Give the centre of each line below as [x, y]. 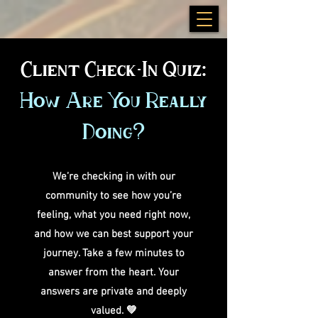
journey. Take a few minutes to [114, 253]
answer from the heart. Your [114, 273]
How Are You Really [114, 100]
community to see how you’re [114, 196]
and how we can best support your [114, 234]
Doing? [114, 131]
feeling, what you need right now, [114, 215]
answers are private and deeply [114, 292]
